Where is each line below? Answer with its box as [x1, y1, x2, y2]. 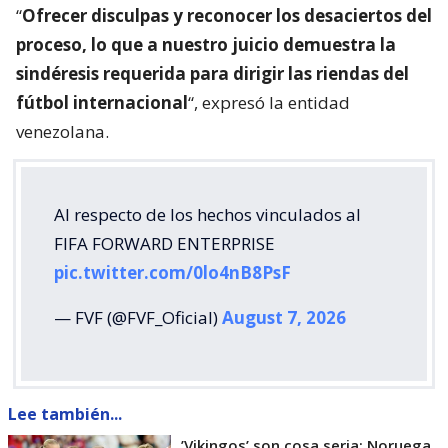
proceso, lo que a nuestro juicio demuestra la [16, 33, 396, 57]
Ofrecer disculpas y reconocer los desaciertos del [22, 4, 432, 28]
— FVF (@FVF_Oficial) [54, 306, 222, 330]
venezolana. [16, 120, 109, 144]
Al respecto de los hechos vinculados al [54, 203, 361, 227]
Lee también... [8, 403, 122, 426]
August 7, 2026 [222, 306, 346, 330]
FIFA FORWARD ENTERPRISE [54, 232, 275, 256]
